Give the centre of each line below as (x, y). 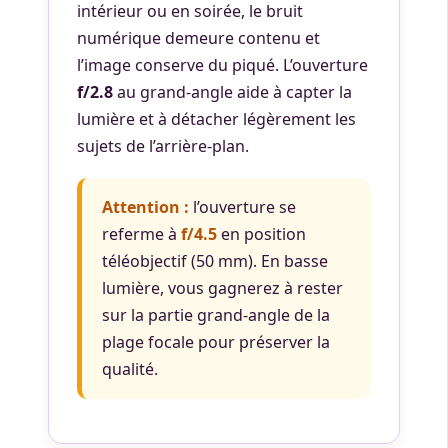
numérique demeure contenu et (198, 38)
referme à (141, 234)
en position (261, 234)
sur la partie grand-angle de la (216, 315)
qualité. (130, 369)
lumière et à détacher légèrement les (216, 119)
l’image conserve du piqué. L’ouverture (222, 65)
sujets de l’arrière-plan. (163, 146)
